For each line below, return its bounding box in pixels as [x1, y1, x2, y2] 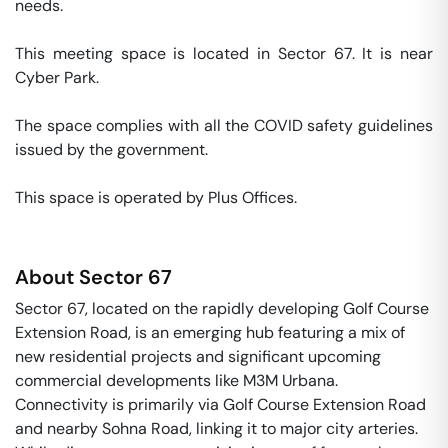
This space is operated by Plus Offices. [15, 187, 301, 208]
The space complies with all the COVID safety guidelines [15, 115, 433, 136]
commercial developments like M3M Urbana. [15, 370, 338, 391]
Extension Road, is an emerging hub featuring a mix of [15, 322, 405, 343]
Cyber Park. [15, 67, 103, 88]
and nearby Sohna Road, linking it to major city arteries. [15, 418, 418, 439]
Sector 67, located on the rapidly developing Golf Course [15, 298, 429, 319]
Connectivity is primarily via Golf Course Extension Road [15, 394, 426, 415]
